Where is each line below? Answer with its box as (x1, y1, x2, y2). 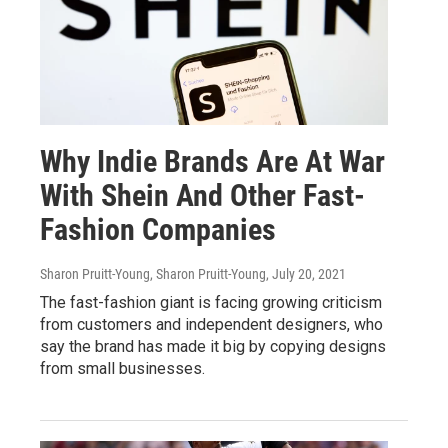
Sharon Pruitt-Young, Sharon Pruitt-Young (40, 265, 266, 282)
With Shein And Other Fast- (40, 177, 365, 213)
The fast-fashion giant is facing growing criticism (40, 292, 382, 312)
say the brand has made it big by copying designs (40, 336, 386, 356)
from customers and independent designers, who (40, 314, 383, 334)
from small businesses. (40, 358, 205, 378)
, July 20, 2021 (266, 265, 346, 282)
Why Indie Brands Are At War (40, 143, 385, 179)
